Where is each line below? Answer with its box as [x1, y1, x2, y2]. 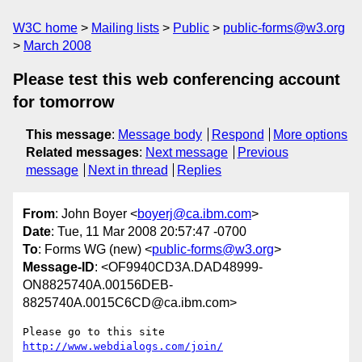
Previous [237, 145, 288, 159]
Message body [118, 128, 202, 141]
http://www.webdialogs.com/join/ [23, 340, 223, 353]
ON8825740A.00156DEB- [23, 278, 173, 293]
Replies [177, 163, 222, 177]
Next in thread [87, 163, 168, 177]
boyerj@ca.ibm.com [137, 207, 251, 221]
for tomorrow [13, 93, 115, 111]
